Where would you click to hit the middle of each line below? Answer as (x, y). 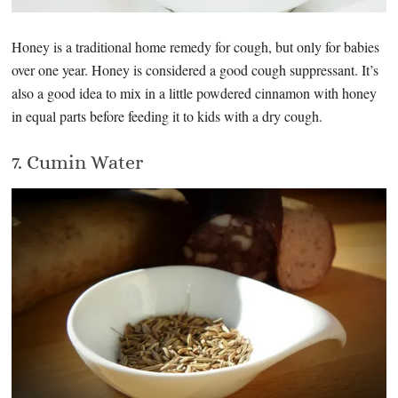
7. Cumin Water (78, 162)
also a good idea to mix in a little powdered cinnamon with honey (195, 92)
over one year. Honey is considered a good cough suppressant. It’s (195, 69)
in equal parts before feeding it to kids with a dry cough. (167, 115)
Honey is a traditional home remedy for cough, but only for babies (196, 46)
